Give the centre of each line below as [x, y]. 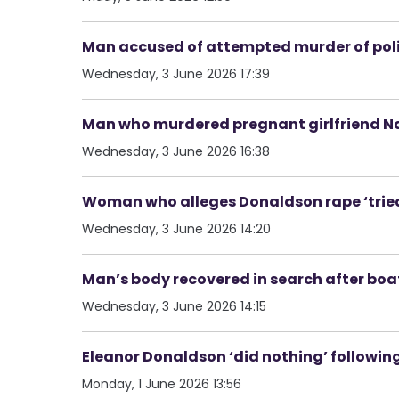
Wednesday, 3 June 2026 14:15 [174, 306]
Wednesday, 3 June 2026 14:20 [176, 228]
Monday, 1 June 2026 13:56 [162, 383]
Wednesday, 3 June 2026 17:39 [176, 73]
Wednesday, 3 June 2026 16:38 [176, 151]
